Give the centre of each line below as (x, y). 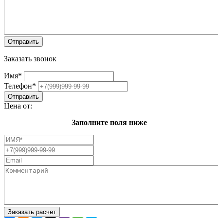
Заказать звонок (30, 58)
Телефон (18, 86)
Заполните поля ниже (109, 122)
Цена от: (18, 106)
